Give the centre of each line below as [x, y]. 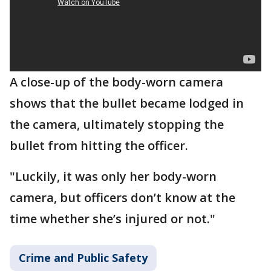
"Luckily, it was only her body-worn [113, 177]
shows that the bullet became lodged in [127, 103]
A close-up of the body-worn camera [116, 82]
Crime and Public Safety [83, 258]
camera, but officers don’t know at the [122, 198]
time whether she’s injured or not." [113, 219]
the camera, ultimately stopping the [117, 125]
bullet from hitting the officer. [99, 146]
